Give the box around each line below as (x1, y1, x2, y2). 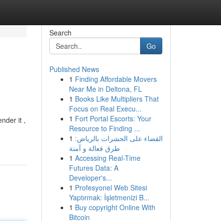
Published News (49, 64, 99, 74)
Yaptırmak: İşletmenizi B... (69, 192, 149, 202)
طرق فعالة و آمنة (69, 143, 120, 153)
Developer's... (69, 173, 112, 183)
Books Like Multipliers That (74, 94, 159, 104)
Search (49, 28, 72, 37)
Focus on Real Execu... (69, 104, 142, 113)
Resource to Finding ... (69, 123, 140, 133)
